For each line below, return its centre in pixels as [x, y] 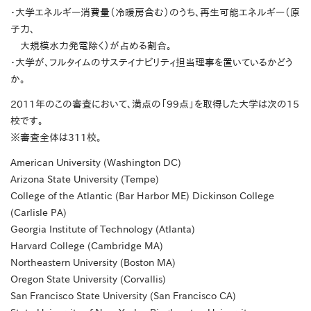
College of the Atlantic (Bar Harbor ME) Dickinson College [142, 196]
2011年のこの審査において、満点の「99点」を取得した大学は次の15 [155, 104]
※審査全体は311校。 [56, 138]
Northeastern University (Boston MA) [93, 263]
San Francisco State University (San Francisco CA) [123, 296]
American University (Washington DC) [96, 163]
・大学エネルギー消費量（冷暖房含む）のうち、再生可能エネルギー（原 [155, 13]
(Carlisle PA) [39, 213]
